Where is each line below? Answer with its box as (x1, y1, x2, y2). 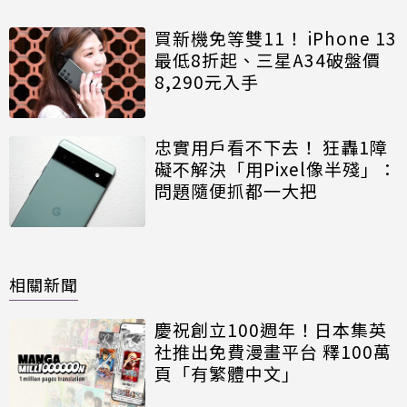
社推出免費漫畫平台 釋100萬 (154, 338, 392, 363)
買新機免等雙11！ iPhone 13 (154, 25, 397, 50)
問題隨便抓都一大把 (154, 177, 318, 203)
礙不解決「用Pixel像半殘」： (154, 155, 397, 181)
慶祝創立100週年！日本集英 (154, 316, 387, 342)
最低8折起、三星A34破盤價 (154, 46, 381, 72)
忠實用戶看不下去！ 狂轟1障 (154, 134, 388, 159)
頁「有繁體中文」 (154, 360, 300, 385)
